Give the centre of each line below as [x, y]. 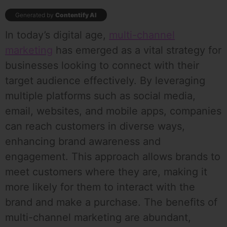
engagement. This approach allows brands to [113, 157]
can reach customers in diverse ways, [95, 126]
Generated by [35, 15]
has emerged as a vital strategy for [137, 50]
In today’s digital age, [57, 35]
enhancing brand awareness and [83, 142]
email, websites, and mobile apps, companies [113, 111]
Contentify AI [76, 15]
